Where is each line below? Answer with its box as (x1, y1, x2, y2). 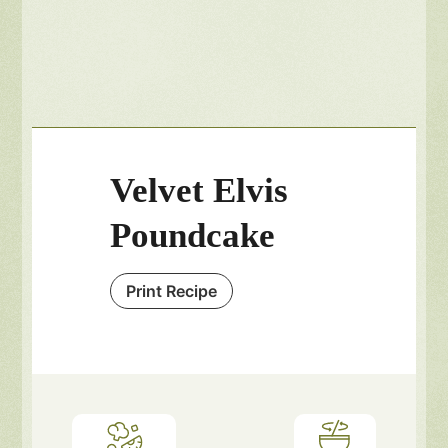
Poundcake (110, 216, 276, 256)
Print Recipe (126, 281, 218, 302)
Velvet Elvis (110, 171, 289, 211)
